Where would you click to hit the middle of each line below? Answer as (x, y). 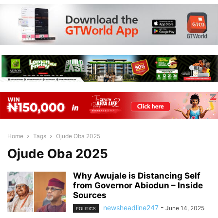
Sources (90, 195)
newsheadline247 (131, 208)
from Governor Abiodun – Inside (138, 185)
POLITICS (86, 209)
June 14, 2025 (185, 208)
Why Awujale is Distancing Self (137, 176)
